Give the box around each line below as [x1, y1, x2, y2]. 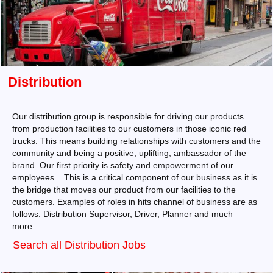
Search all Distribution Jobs [13, 239, 146, 251]
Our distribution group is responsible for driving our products [12, 112, 244, 121]
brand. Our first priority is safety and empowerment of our [12, 160, 233, 170]
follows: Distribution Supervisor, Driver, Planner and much [12, 209, 233, 219]
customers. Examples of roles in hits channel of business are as [12, 197, 257, 207]
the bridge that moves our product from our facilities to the [12, 185, 236, 194]
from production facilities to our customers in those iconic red [12, 124, 246, 133]
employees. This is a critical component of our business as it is [12, 172, 257, 182]
